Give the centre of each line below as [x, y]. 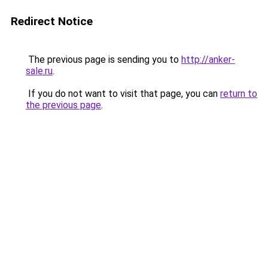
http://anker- [208, 60]
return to [239, 94]
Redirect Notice [52, 21]
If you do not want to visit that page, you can [123, 94]
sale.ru [39, 71]
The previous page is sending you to [103, 60]
